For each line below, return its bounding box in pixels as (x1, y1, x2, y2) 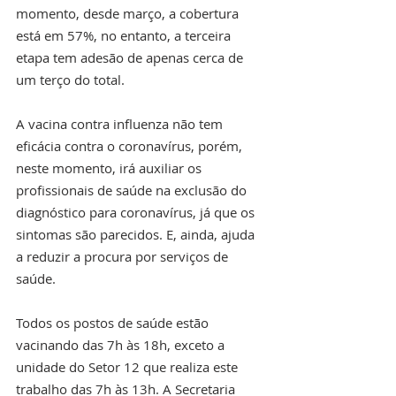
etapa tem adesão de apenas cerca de (16, 49, 247, 67)
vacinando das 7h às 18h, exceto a (16, 336, 228, 354)
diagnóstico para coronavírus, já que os (16, 203, 258, 222)
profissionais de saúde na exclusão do (16, 181, 250, 200)
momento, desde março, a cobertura (16, 4, 242, 23)
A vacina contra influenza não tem (16, 115, 226, 133)
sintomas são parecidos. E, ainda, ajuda (16, 225, 258, 244)
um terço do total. (16, 71, 125, 89)
